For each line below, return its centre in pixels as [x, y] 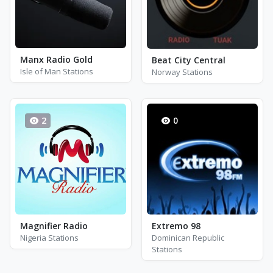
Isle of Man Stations [57, 71]
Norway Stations [182, 72]
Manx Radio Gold [56, 59]
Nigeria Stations [49, 238]
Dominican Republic [188, 238]
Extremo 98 [176, 226]
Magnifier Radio [54, 226]
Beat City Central [189, 60]
